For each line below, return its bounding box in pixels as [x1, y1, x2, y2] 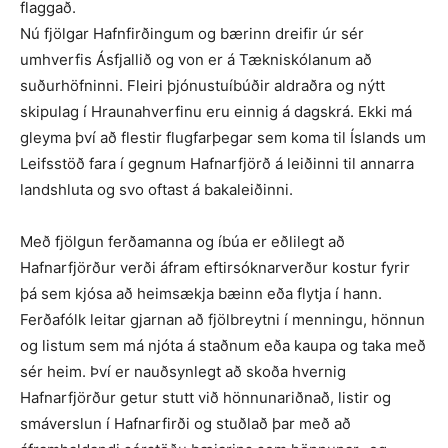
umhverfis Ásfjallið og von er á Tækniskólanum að [20, 50, 372, 70]
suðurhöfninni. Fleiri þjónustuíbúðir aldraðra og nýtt [20, 76, 385, 96]
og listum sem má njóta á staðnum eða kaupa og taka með [20, 336, 426, 356]
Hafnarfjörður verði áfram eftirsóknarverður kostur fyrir [20, 258, 410, 278]
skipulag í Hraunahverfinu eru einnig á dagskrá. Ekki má [20, 102, 412, 122]
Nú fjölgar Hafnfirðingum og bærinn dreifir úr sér [20, 24, 364, 44]
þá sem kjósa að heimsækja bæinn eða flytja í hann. [20, 284, 382, 304]
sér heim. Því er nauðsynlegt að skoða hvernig [20, 362, 346, 382]
